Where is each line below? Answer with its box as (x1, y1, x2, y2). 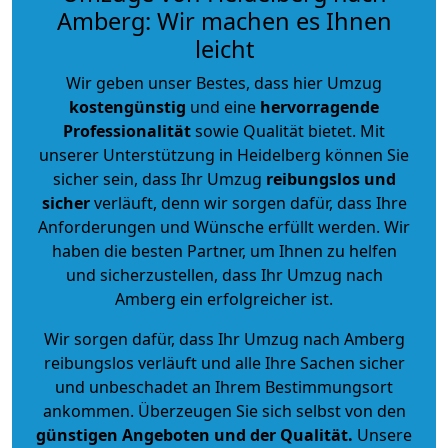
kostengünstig (69, 95, 186, 118)
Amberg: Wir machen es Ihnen (56, 4, 392, 37)
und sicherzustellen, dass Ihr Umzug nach (65, 263, 383, 286)
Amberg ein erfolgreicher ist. (115, 287, 333, 310)
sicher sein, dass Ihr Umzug (52, 167, 266, 190)
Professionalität (63, 119, 191, 142)
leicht (194, 32, 254, 65)
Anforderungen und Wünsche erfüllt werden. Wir (38, 215, 410, 238)
